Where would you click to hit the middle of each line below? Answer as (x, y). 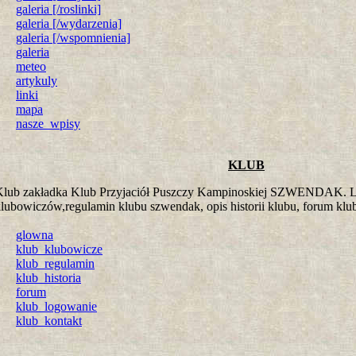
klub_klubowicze (59, 249)
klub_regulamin (55, 263)
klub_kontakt (49, 321)
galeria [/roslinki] (58, 9)
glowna (35, 235)
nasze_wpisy (48, 124)
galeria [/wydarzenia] (69, 23)
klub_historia (48, 278)
